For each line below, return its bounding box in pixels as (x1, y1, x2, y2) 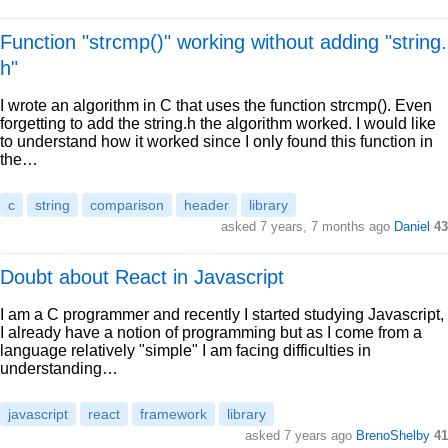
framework (140, 406, 207, 422)
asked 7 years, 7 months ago (221, 219, 394, 234)
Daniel (394, 219, 430, 234)
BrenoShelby (356, 428, 430, 443)
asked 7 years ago (245, 428, 356, 443)
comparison (90, 197, 164, 213)
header (184, 197, 229, 213)
